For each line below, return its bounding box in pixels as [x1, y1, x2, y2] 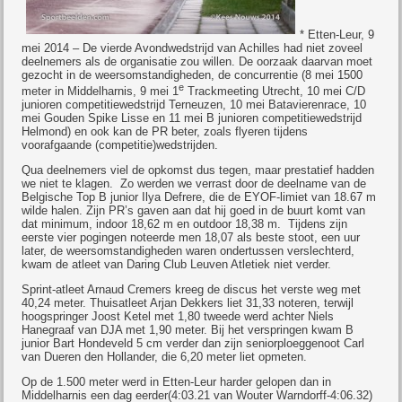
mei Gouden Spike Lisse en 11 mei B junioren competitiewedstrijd [22, 111, 363, 126]
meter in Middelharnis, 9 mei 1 [22, 84, 179, 99]
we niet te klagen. [22, 177, 118, 191]
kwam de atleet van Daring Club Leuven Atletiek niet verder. [22, 258, 332, 272]
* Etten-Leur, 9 [300, 28, 375, 41]
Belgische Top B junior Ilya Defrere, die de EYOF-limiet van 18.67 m [22, 190, 377, 205]
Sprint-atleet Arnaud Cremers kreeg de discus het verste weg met [22, 283, 362, 297]
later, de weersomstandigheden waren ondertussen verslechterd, [22, 244, 355, 258]
